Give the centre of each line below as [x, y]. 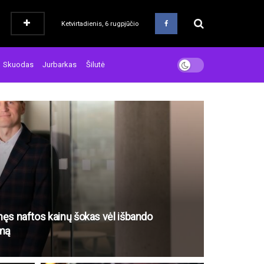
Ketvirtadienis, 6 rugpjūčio [100, 24]
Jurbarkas [60, 65]
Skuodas [18, 65]
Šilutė [95, 65]
